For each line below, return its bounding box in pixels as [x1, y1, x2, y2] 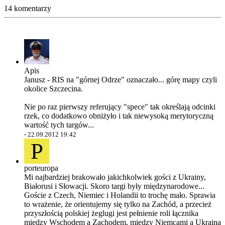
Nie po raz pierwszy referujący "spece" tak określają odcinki [24, 102, 215, 111]
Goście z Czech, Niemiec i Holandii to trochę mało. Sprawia [24, 191, 215, 199]
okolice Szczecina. [24, 84, 83, 93]
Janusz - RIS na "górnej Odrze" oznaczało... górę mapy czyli [24, 75, 217, 84]
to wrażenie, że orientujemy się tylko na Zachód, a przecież [24, 200, 211, 208]
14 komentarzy [4, 4, 51, 13]
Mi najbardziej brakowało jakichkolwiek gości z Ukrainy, [24, 173, 206, 181]
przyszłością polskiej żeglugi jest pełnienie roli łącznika [24, 209, 198, 217]
